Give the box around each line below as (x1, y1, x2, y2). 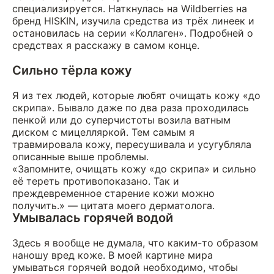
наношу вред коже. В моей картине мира (12, 248, 213, 261)
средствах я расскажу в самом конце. (12, 39, 199, 51)
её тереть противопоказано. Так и (12, 174, 179, 187)
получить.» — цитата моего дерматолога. (12, 199, 215, 212)
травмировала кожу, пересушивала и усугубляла (12, 138, 251, 150)
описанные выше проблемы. (12, 150, 149, 163)
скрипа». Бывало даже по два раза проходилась (12, 101, 249, 114)
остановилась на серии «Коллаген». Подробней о (12, 26, 253, 39)
